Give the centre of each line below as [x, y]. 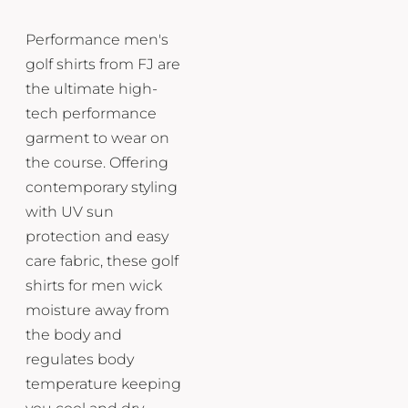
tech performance [91, 113]
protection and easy [97, 236]
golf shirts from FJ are [103, 64]
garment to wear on [97, 138]
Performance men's [97, 39]
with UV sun [70, 211]
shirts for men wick [94, 285]
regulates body [80, 359]
